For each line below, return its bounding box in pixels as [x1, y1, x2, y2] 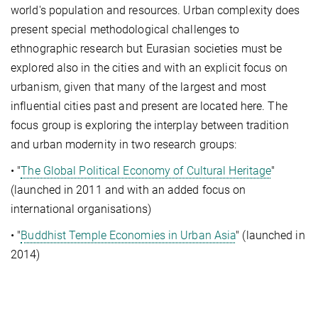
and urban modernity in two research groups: [11, 138, 237, 152]
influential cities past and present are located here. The [11, 99, 287, 114]
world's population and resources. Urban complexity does [11, 4, 300, 18]
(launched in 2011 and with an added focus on [11, 183, 246, 197]
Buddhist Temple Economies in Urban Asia [21, 229, 236, 243]
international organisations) [11, 202, 151, 216]
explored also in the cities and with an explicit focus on [11, 61, 287, 75]
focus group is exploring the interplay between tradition [11, 119, 289, 133]
